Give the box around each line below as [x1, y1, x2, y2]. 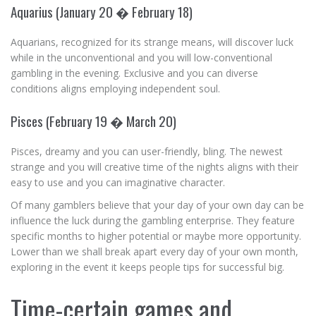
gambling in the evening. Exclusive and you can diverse [11, 66, 258, 80]
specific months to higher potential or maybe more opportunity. [11, 229, 301, 243]
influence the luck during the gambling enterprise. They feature [11, 214, 295, 227]
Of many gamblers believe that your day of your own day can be [11, 198, 304, 212]
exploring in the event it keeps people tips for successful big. [11, 260, 284, 274]
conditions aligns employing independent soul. [11, 82, 220, 95]
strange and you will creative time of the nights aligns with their [11, 160, 298, 174]
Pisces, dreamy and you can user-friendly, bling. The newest [11, 145, 283, 158]
